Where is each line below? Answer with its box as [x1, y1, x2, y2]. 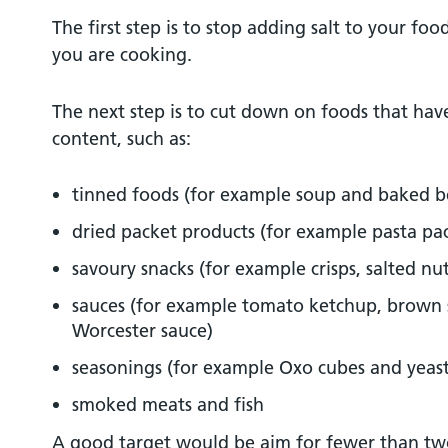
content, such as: [52, 127, 191, 150]
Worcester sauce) [72, 319, 213, 342]
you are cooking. [52, 43, 192, 66]
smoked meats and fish [72, 393, 264, 416]
